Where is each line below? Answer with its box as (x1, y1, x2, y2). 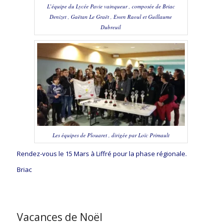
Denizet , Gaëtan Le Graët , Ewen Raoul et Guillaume (50, 12, 172, 20)
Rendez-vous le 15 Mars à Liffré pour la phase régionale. (16, 149, 187, 159)
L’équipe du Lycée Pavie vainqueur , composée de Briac (47, 2, 175, 10)
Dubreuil (101, 23, 121, 31)
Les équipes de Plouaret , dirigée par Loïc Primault (52, 131, 169, 139)
